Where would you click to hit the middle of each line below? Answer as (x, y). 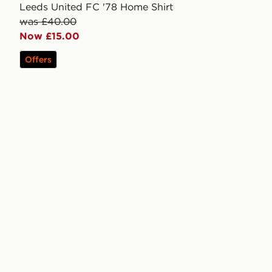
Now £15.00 (49, 36)
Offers (38, 60)
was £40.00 (48, 22)
